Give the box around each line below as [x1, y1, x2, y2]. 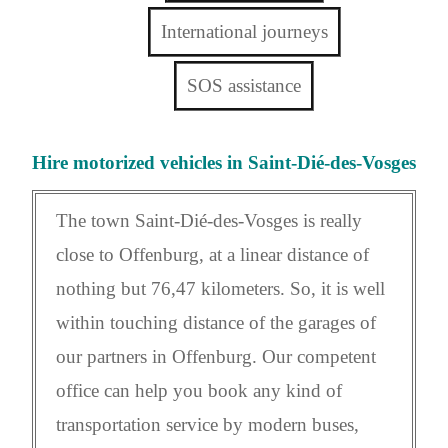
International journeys [160, 21, 328, 43]
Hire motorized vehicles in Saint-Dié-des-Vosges [32, 152, 416, 174]
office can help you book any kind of [56, 380, 342, 402]
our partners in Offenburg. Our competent [56, 346, 376, 368]
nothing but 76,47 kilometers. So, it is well [56, 278, 385, 300]
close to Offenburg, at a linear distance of [56, 244, 369, 266]
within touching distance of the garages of [56, 312, 376, 334]
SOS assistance [187, 75, 301, 97]
